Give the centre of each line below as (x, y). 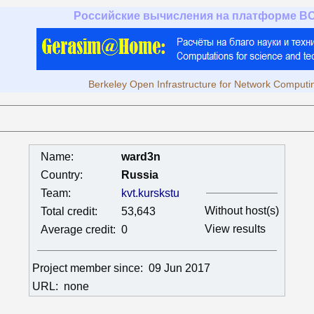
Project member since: (90, 268)
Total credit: (69, 211)
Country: (62, 175)
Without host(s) (242, 211)
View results (235, 229)
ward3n (141, 157)
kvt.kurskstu (150, 193)
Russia (140, 175)
